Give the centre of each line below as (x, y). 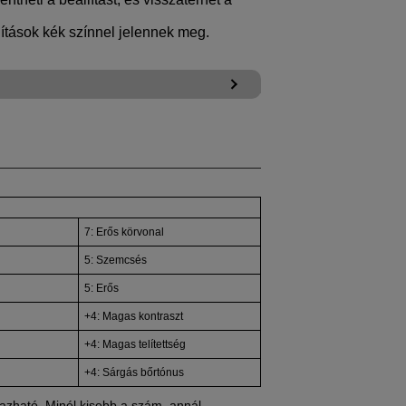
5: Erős (101, 289)
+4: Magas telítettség (135, 345)
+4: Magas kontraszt (133, 317)
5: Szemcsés (115, 261)
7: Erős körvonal (124, 232)
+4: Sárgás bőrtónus (134, 373)
